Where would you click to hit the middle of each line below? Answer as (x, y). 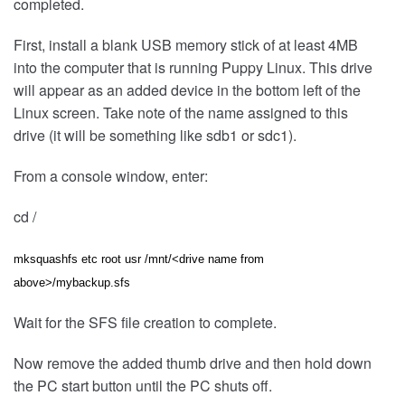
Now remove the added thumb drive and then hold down (193, 363)
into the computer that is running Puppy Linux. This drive (193, 68)
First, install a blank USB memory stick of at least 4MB (186, 45)
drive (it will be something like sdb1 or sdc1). (155, 136)
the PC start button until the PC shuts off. (143, 386)
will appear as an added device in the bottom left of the (187, 90)
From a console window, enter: (111, 176)
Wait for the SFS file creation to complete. (145, 323)
